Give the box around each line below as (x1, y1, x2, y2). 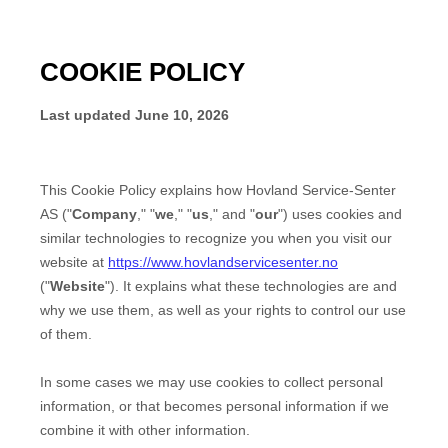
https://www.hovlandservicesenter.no (108, 253, 338, 270)
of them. (40, 325, 92, 342)
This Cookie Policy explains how (40, 181, 246, 198)
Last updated (40, 106, 135, 123)
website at (40, 253, 108, 270)
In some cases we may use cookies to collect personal (40, 373, 383, 390)
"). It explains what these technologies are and (105, 277, 397, 294)
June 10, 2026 (135, 106, 229, 123)
